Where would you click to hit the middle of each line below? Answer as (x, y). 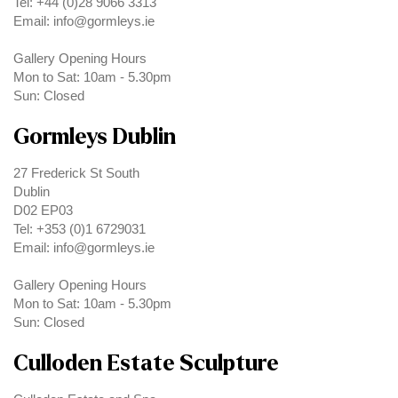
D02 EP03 (43, 211)
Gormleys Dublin (95, 137)
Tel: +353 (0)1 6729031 (80, 230)
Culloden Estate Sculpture (146, 364)
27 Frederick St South (76, 174)
